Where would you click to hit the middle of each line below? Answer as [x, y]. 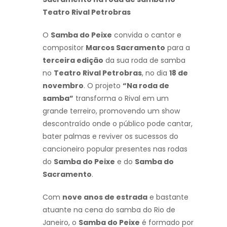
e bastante [168, 197]
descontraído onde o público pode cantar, [118, 123]
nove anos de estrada [105, 197]
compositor [64, 47]
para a [178, 47]
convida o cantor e [147, 35]
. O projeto [103, 85]
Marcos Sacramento [125, 47]
